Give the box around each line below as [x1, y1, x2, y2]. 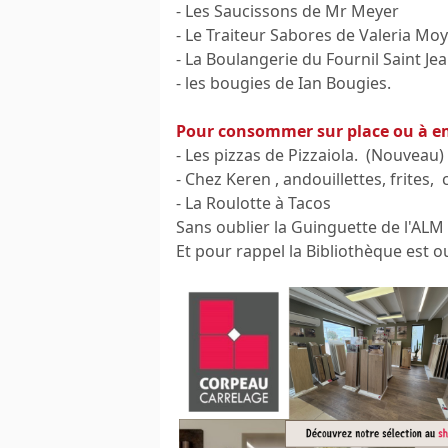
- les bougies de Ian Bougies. [176, 72, 391, 95]
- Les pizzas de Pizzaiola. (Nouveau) [176, 144, 444, 167]
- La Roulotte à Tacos [176, 192, 331, 215]
